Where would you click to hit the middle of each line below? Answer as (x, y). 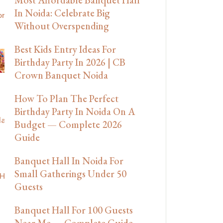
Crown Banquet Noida (61, 75)
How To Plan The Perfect (66, 98)
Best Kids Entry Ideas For (65, 49)
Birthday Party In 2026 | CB (70, 62)
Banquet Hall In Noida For (69, 161)
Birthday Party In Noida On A (75, 111)
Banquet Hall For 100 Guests (74, 210)
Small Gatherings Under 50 (70, 173)
